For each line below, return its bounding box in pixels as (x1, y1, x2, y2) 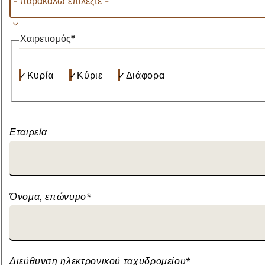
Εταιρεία (9, 125, 48, 138)
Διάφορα (125, 69, 165, 81)
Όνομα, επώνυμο (9, 190, 86, 202)
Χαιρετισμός (20, 32, 71, 44)
